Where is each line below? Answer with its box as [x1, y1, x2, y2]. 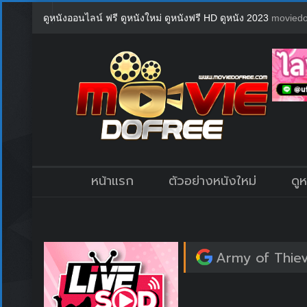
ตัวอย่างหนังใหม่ [169, 171, 257, 191]
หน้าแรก [90, 171, 134, 191]
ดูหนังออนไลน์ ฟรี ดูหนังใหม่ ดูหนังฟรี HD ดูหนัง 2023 [43, 12, 271, 23]
